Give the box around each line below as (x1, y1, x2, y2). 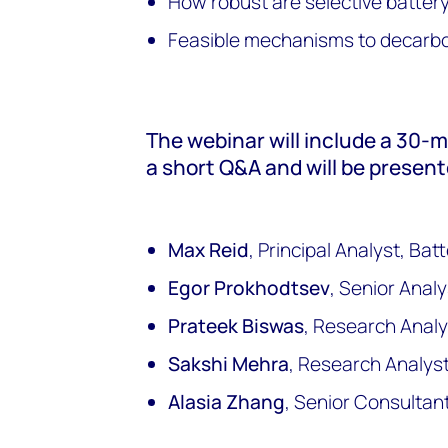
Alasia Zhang (168, 389, 286, 415)
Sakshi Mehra (168, 351, 290, 377)
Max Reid (168, 237, 250, 263)
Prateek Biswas (168, 313, 305, 339)
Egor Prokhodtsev (168, 275, 331, 301)
